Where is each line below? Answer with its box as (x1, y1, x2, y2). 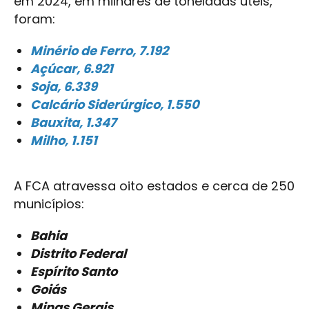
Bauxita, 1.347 (30, 114, 117, 132)
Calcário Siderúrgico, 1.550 (30, 96, 199, 114)
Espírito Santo (30, 263, 117, 281)
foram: (14, 10, 55, 28)
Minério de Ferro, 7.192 (30, 42, 168, 60)
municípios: (14, 195, 84, 213)
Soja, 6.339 (30, 78, 97, 96)
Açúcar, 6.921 (30, 60, 113, 78)
